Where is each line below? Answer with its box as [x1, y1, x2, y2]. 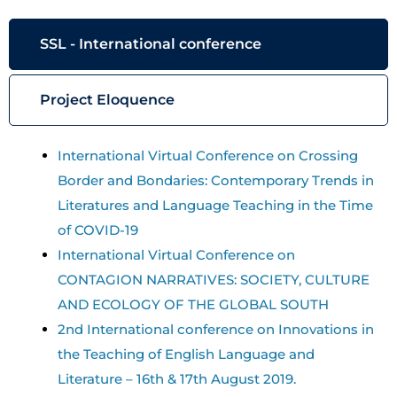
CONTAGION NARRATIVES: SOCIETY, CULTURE [58, 270, 370, 288]
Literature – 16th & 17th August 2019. [58, 370, 296, 387]
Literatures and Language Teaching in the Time [58, 196, 373, 214]
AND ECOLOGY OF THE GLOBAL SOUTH [58, 295, 329, 313]
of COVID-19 [58, 221, 138, 238]
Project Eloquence [40, 90, 175, 108]
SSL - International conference [40, 35, 261, 52]
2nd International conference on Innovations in [58, 320, 374, 338]
